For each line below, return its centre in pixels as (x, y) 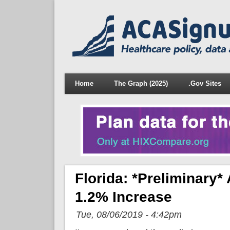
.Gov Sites (205, 83)
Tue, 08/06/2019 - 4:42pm (129, 214)
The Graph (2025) (141, 83)
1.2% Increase (123, 197)
